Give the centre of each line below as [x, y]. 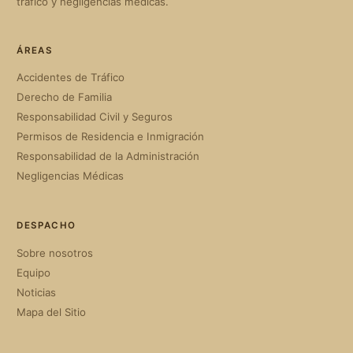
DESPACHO [46, 225]
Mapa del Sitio [52, 312]
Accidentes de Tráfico [71, 78]
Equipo [34, 272]
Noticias [37, 292]
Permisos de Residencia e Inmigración [111, 137]
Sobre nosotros [55, 253]
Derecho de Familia [65, 97]
